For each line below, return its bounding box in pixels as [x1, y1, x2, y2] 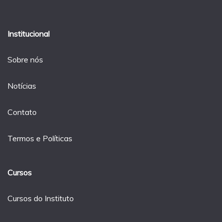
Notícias [7, 81, 36, 91]
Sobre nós [7, 55, 43, 65]
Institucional [7, 28, 50, 39]
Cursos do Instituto [7, 193, 74, 204]
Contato [7, 107, 37, 117]
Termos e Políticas [7, 133, 72, 143]
